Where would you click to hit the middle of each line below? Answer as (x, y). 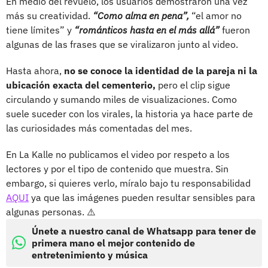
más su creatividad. (49, 15)
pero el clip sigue (193, 85)
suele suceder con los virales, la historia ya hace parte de (130, 113)
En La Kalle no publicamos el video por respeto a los (118, 154)
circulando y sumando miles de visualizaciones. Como (121, 99)
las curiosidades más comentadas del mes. (99, 128)
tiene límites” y (40, 30)
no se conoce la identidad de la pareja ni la (161, 70)
